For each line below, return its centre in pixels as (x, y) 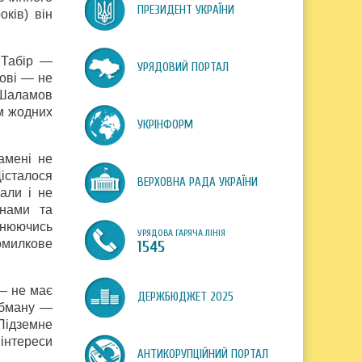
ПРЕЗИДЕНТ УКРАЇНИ (186, 10)
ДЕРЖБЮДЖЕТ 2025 (185, 297)
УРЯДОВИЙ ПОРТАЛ (183, 67)
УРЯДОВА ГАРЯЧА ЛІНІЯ (181, 233)
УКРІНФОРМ (165, 125)
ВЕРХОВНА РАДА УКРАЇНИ (198, 182)
